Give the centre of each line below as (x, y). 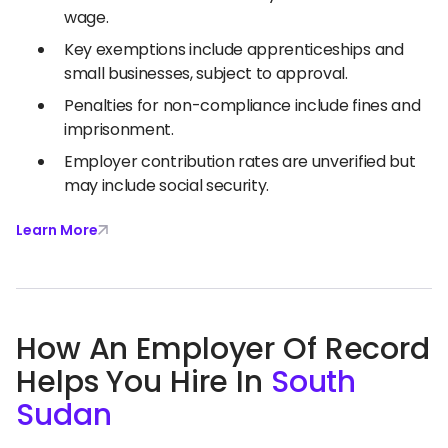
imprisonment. (119, 129)
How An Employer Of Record (223, 348)
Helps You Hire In (143, 381)
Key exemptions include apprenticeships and (234, 49)
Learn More (57, 229)
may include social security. (167, 185)
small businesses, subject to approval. (206, 73)
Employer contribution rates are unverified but (240, 161)
